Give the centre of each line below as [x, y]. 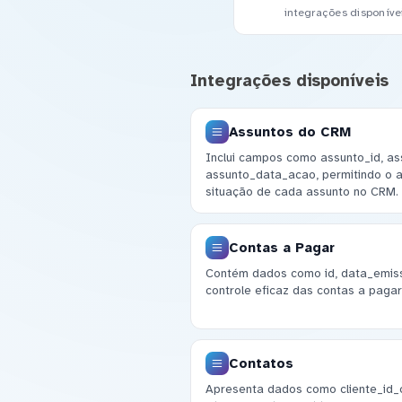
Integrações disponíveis [289, 80]
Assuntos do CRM [289, 131]
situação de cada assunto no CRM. [301, 192]
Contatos [261, 363]
